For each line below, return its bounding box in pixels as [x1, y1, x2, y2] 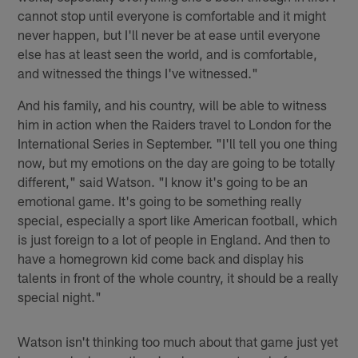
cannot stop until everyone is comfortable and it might [18, 6, 327, 23]
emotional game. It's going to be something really [18, 192, 302, 209]
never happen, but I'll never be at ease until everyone [18, 26, 321, 42]
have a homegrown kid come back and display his [18, 249, 304, 266]
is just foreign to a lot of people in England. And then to [18, 230, 331, 247]
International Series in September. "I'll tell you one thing [18, 134, 338, 151]
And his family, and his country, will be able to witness [18, 96, 328, 113]
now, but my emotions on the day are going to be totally [18, 153, 336, 170]
